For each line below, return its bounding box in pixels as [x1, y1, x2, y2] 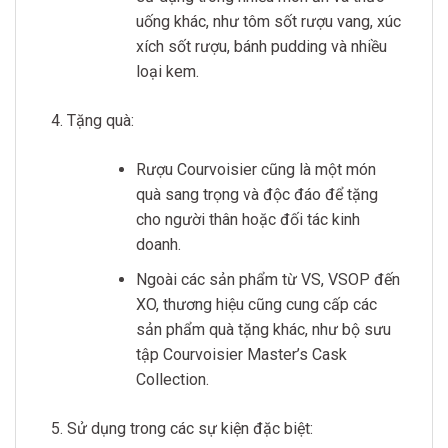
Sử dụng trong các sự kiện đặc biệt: [66, 418, 313, 438]
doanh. [135, 235, 181, 255]
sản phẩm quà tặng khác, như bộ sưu [135, 319, 391, 339]
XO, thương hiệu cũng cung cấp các [135, 294, 377, 314]
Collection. [135, 369, 209, 389]
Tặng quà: [66, 111, 134, 131]
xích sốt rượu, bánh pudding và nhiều [135, 37, 387, 57]
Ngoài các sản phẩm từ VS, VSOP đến [135, 269, 400, 289]
